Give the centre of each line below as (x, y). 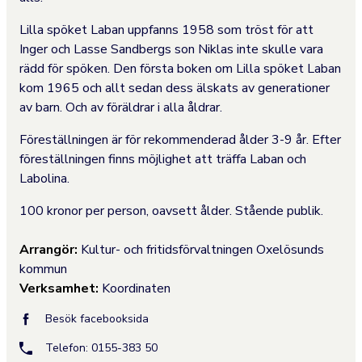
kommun (43, 269)
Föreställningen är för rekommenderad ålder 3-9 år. (166, 140)
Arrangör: (48, 250)
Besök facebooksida (97, 319)
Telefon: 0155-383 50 (101, 348)
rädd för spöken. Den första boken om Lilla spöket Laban (180, 69)
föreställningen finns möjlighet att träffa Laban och (163, 159)
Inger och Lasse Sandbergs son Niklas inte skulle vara (171, 49)
